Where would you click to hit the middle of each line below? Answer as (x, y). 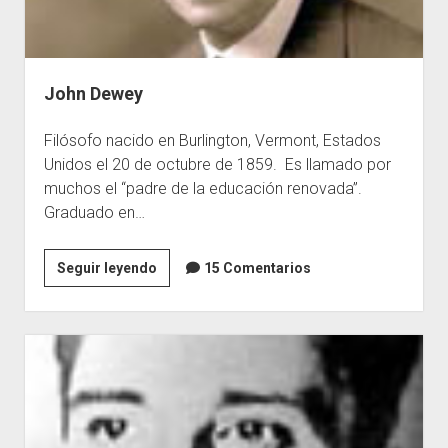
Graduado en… (94, 213)
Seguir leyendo (106, 268)
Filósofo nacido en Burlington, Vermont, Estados (212, 141)
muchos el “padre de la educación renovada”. (202, 189)
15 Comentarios (257, 268)
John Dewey (93, 94)
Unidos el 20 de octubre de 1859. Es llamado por (217, 165)
